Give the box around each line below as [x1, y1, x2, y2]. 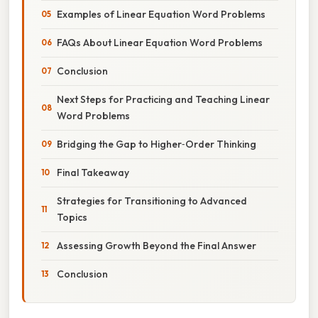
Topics [57, 210, 87, 224]
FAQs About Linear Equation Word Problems [57, 35, 263, 49]
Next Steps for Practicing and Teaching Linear [57, 92, 270, 106]
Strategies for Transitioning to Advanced [57, 194, 247, 207]
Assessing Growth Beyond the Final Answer [57, 238, 256, 252]
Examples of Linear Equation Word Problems [57, 7, 265, 21]
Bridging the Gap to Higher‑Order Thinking [57, 137, 256, 150]
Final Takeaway [57, 165, 129, 179]
